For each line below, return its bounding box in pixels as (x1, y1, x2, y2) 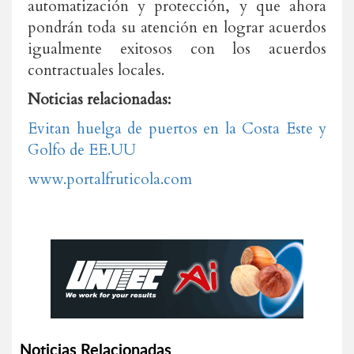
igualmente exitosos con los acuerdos (28, 39, 326, 59)
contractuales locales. (28, 60, 164, 81)
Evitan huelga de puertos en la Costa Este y (28, 119, 326, 139)
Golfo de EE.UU (28, 140, 136, 160)
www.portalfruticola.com (28, 169, 192, 190)
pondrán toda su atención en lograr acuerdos (28, 17, 326, 38)
